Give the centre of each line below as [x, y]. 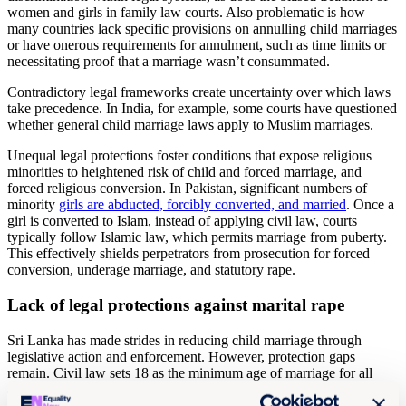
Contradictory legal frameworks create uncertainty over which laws [199, 92]
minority [33, 205]
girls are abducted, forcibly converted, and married [203, 205]
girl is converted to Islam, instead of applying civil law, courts [182, 221]
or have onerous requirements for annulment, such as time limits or [197, 45]
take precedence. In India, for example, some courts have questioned [202, 109]
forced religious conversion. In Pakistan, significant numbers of [187, 188]
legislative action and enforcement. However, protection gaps [181, 356]
